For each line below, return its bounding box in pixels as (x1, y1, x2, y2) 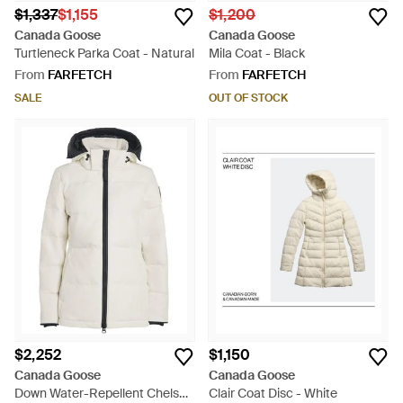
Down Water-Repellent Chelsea (14, 385, 193, 401)
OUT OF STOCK (209, 91, 288, 105)
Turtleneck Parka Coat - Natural (14, 45, 194, 61)
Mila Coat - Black (209, 45, 305, 61)
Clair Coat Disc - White (209, 385, 337, 401)
